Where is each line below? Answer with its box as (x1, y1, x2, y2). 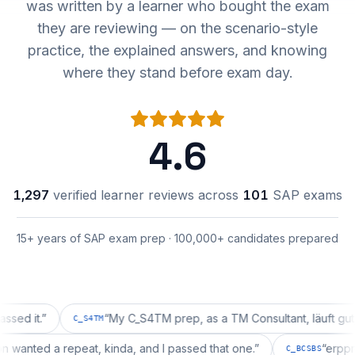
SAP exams (273, 187, 342, 203)
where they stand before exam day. (62, 64, 293, 81)
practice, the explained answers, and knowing (28, 42, 327, 59)
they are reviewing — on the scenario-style (37, 20, 318, 36)
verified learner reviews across (53, 187, 239, 203)
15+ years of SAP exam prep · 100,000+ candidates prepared (17, 231, 338, 245)
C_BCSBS (315, 344, 353, 353)
